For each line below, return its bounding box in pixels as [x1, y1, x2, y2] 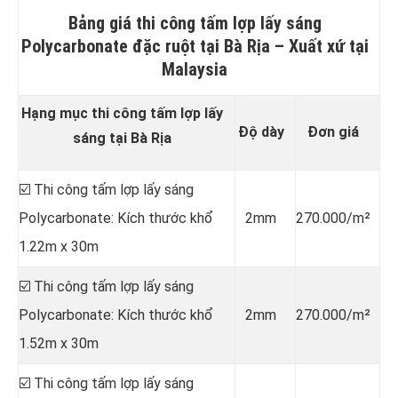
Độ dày [237, 123, 284, 140]
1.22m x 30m [19, 237, 99, 255]
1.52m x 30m [19, 334, 99, 352]
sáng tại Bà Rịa [73, 129, 171, 147]
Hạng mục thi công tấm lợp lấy [21, 104, 223, 122]
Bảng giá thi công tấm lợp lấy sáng [68, 12, 322, 34]
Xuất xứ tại [288, 35, 369, 57]
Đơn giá [307, 123, 359, 140]
